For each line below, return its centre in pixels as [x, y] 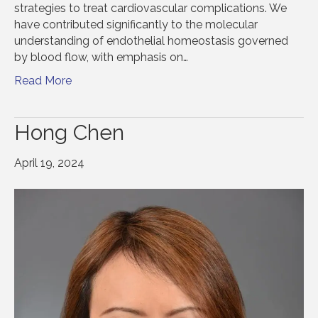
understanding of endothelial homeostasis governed [151, 40]
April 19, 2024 [49, 163]
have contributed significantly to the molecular [136, 24]
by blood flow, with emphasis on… [101, 57]
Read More [43, 80]
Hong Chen [69, 132]
